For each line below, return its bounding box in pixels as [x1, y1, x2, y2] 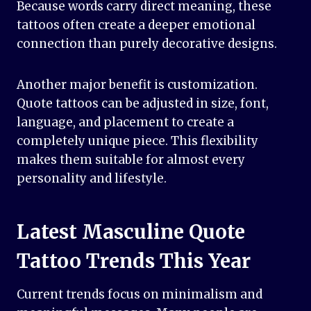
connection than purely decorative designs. [17, 36, 277, 52]
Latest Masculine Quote [17, 219, 245, 245]
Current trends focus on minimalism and [17, 287, 262, 303]
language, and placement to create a [17, 115, 234, 131]
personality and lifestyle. [17, 171, 167, 187]
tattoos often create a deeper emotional [17, 17, 255, 33]
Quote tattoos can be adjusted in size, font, [17, 96, 269, 112]
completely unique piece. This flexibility [17, 133, 258, 149]
